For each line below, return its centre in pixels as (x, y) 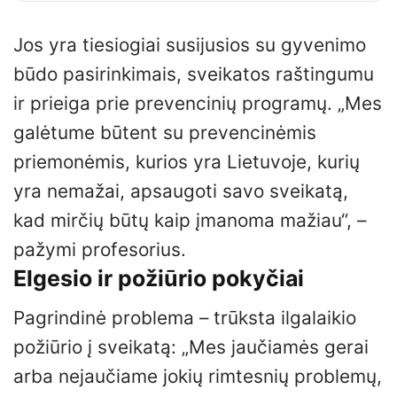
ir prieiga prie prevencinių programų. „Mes (198, 103)
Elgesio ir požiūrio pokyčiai (159, 278)
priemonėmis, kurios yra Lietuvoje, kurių (187, 161)
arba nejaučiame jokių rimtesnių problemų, (198, 377)
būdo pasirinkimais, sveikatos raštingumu (194, 74)
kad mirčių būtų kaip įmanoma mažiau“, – (190, 220)
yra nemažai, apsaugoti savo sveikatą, (181, 191)
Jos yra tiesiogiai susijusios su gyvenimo (190, 44)
